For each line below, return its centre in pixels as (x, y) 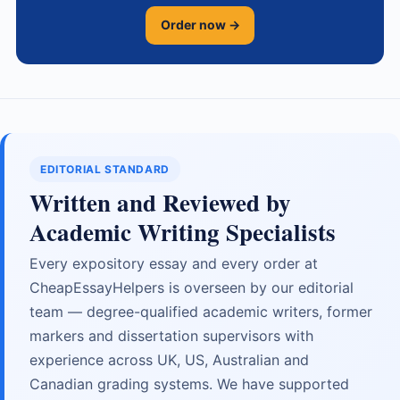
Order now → (200, 25)
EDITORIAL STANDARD (105, 169)
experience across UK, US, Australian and (169, 359)
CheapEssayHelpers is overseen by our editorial (192, 287)
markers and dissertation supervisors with (171, 335)
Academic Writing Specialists (183, 231)
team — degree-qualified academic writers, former (201, 311)
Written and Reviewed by (160, 202)
